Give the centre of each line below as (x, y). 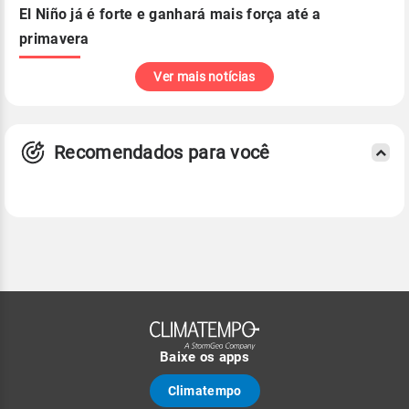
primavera (54, 39)
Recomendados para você (162, 152)
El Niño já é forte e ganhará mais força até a (170, 15)
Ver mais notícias (204, 77)
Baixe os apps (204, 357)
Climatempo (204, 390)
